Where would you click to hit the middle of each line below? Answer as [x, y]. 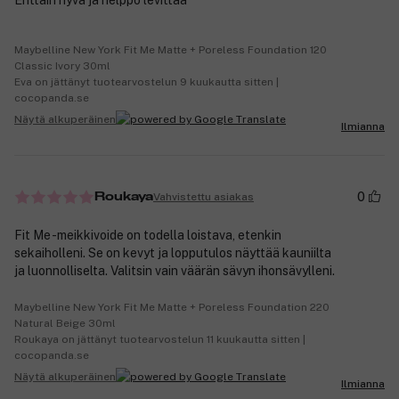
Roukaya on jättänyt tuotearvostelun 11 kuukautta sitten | [160, 340]
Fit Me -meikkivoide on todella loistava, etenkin [148, 236]
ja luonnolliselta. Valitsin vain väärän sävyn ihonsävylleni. [175, 271]
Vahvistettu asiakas [204, 196]
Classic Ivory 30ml [62, 66]
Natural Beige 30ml [65, 324]
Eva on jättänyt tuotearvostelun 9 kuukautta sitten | [147, 82]
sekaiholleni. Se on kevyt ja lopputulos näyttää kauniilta [173, 253]
